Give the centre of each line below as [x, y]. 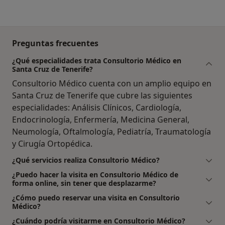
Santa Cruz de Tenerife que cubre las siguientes [102, 95]
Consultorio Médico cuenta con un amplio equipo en [112, 83]
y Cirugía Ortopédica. [52, 143]
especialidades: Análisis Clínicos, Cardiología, [97, 107]
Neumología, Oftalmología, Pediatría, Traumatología [111, 131]
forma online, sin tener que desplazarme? [84, 183]
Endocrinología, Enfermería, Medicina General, [101, 119]
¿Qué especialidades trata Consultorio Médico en [97, 60]
